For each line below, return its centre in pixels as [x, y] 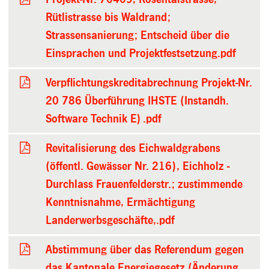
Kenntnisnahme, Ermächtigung [121, 202]
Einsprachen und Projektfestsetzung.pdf [141, 53]
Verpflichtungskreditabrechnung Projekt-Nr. [149, 83]
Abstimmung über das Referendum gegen [145, 249]
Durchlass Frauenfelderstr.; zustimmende [144, 184]
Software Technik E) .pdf [104, 119]
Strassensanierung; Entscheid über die [138, 35]
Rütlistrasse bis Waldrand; [108, 17]
